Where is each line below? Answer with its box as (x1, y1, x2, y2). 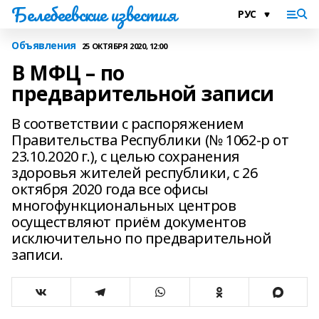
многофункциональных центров (11, 196, 236, 215)
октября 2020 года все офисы (11, 179, 209, 199)
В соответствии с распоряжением (11, 114, 244, 133)
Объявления (11, 38, 76, 52)
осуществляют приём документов (11, 212, 246, 231)
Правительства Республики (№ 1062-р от (11, 130, 289, 150)
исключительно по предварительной (11, 229, 272, 248)
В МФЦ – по (11, 59, 125, 86)
